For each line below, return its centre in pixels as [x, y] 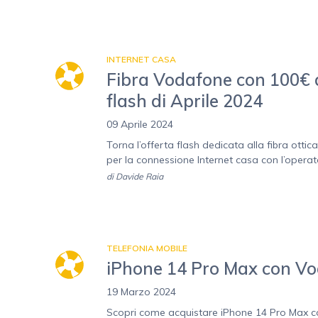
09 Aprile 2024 [140, 125]
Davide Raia [139, 177]
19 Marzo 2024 [141, 292]
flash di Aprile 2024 [185, 101]
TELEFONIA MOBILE [147, 248]
